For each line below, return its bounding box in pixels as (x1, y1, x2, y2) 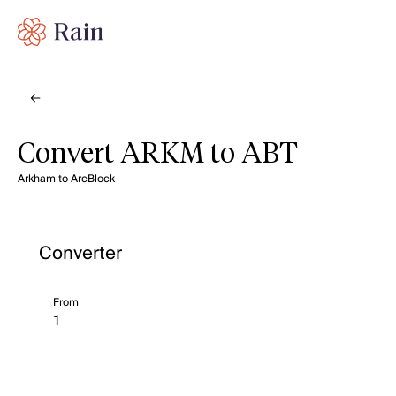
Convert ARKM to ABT (18, 141, 298, 169)
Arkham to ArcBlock (18, 170, 115, 188)
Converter (39, 239, 122, 269)
